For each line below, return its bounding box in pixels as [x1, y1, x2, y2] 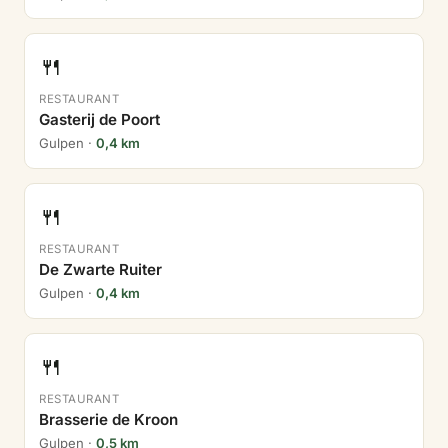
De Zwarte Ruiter [39, 260, 162, 279]
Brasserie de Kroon [39, 410, 178, 429]
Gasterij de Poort [39, 110, 160, 129]
